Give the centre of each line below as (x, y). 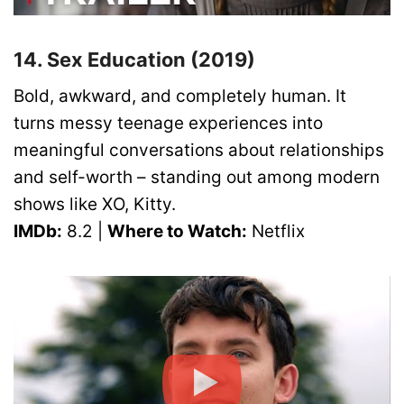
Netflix (276, 231)
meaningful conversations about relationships (199, 150)
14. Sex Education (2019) (134, 59)
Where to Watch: (177, 231)
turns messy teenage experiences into (168, 123)
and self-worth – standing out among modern (197, 177)
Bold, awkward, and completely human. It (180, 96)
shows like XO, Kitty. (95, 204)
